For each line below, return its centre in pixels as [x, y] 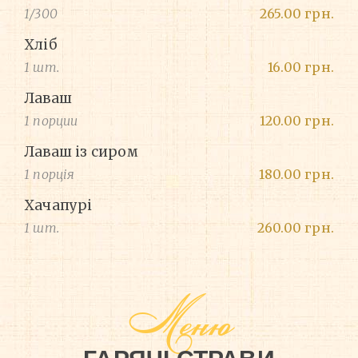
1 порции [51, 121]
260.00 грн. [295, 228]
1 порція [50, 175]
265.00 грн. [296, 14]
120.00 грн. [296, 121]
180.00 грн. [296, 175]
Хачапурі [58, 206]
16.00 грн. [301, 68]
